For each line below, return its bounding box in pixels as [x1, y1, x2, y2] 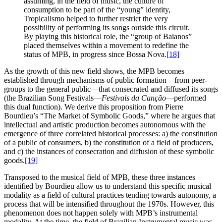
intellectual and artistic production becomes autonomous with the [4, 120, 206, 129]
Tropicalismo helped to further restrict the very [24, 14, 168, 23]
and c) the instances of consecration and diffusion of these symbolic [4, 147, 214, 156]
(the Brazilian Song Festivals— [4, 94, 102, 103]
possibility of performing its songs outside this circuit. [24, 23, 190, 32]
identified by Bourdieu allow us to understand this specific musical [4, 182, 211, 191]
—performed [166, 94, 206, 103]
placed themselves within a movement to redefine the [24, 41, 189, 50]
